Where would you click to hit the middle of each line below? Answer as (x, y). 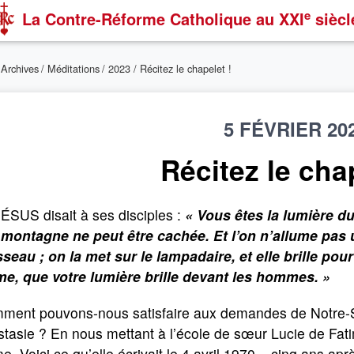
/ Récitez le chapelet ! (183, 68)
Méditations (73, 68)
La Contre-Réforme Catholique (139, 19)
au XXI (280, 19)
